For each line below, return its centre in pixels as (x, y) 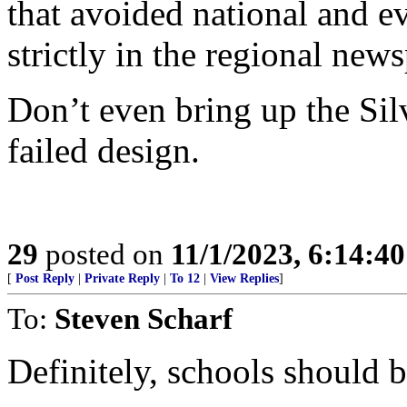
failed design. (104, 150)
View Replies (244, 278)
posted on (104, 254)
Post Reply (45, 278)
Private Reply (122, 278)
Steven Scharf (144, 318)
